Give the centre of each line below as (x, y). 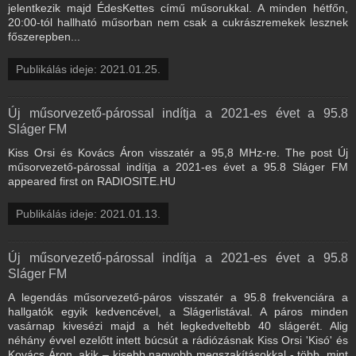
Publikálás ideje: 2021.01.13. (88, 213)
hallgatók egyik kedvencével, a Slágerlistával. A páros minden (178, 311)
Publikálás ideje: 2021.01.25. (88, 69)
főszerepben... (44, 36)
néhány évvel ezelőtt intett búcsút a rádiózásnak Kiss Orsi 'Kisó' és (178, 340)
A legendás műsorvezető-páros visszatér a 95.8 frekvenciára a (178, 297)
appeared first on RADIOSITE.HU (92, 181)
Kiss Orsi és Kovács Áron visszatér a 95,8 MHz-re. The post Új (178, 152)
